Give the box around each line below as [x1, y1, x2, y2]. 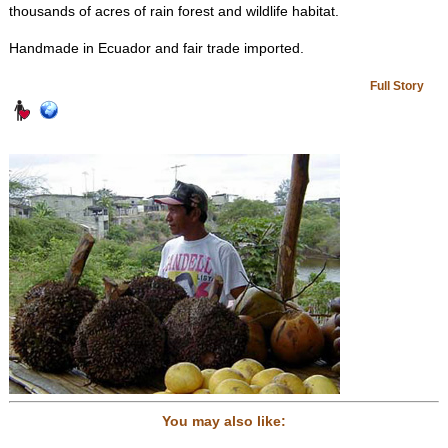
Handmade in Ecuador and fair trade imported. [8, 39, 304, 56]
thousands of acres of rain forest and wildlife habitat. [8, 2, 339, 19]
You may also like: [161, 412, 286, 429]
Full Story [369, 78, 424, 93]
